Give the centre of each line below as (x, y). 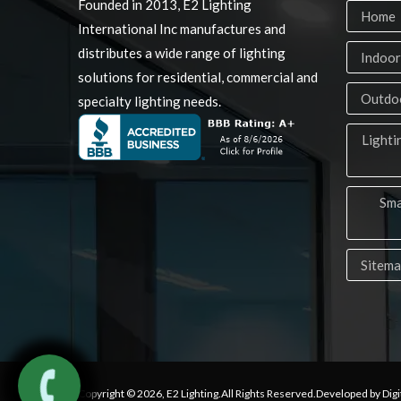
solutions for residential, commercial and (198, 77)
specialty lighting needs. (149, 101)
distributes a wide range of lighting (182, 53)
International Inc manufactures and (182, 29)
